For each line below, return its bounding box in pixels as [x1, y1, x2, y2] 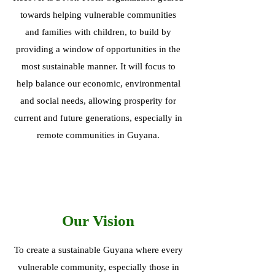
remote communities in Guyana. [37, 130, 160, 140]
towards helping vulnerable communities [20, 10, 176, 20]
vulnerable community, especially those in [17, 262, 179, 272]
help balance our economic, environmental [16, 79, 180, 88]
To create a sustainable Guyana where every [14, 245, 183, 255]
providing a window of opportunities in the [16, 44, 180, 54]
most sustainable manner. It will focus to [21, 61, 176, 71]
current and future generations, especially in [14, 113, 182, 123]
